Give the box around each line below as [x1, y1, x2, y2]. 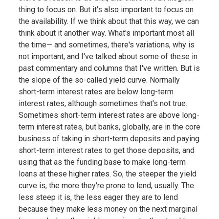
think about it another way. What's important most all [18, 28, 194, 38]
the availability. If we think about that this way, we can [18, 16, 199, 26]
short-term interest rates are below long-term [18, 87, 174, 96]
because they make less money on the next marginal [18, 204, 197, 214]
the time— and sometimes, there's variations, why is [18, 40, 195, 49]
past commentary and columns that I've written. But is [18, 63, 200, 73]
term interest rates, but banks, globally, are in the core [18, 122, 200, 131]
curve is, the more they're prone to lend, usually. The [18, 180, 194, 190]
